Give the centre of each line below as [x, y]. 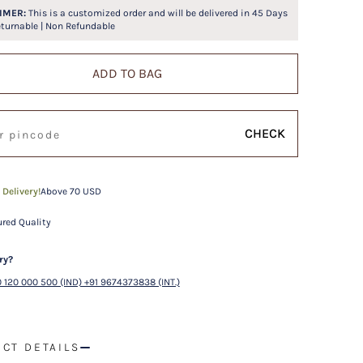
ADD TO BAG [128, 73]
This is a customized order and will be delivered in [139, 13]
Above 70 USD [70, 191]
